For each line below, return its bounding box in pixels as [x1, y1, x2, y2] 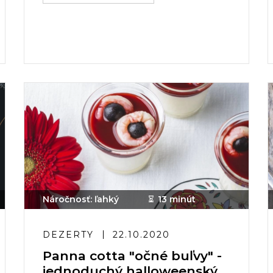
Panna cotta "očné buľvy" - [43, 248, 222, 263]
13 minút [158, 194, 196, 205]
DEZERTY [43, 229, 94, 240]
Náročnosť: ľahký [43, 194, 119, 205]
